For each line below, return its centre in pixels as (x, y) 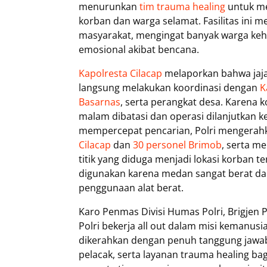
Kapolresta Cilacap (120, 73)
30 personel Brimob (177, 145)
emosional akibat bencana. (139, 49)
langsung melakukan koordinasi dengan (169, 88)
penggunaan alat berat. (131, 188)
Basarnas (100, 102)
